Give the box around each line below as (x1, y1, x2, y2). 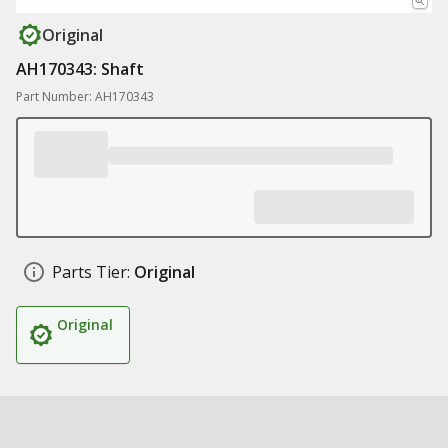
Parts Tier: (52, 261, 130, 283)
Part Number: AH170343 (16, 88, 154, 105)
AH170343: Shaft (16, 58, 144, 80)
